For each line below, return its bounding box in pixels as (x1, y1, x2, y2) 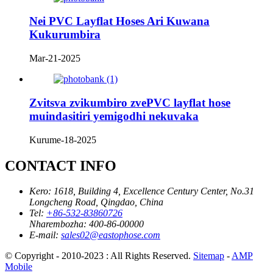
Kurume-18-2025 (29, 134, 96, 145)
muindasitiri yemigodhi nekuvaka (29, 109, 199, 122)
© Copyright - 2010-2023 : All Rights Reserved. (5, 250, 191, 261)
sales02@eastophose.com (61, 230, 160, 241)
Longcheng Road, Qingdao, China (29, 197, 163, 208)
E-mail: (29, 230, 58, 241)
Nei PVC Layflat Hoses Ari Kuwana (29, 15, 210, 28)
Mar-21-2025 (29, 53, 80, 64)
